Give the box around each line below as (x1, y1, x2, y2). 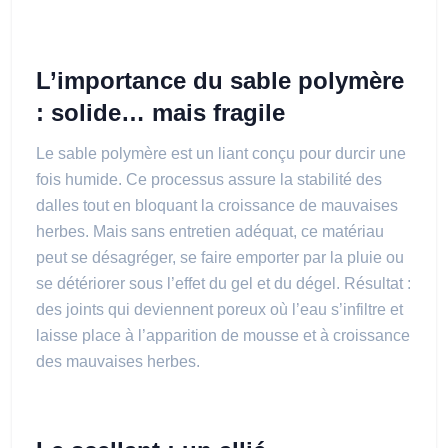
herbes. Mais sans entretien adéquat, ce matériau (36, 223, 384, 240)
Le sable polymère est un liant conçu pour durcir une (36, 145, 406, 162)
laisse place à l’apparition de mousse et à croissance (36, 327, 410, 344)
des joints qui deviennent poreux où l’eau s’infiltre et (36, 301, 403, 318)
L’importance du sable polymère (36, 67, 404, 94)
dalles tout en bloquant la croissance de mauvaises (36, 197, 398, 214)
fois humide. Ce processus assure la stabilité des (36, 171, 382, 188)
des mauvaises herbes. (36, 353, 200, 370)
